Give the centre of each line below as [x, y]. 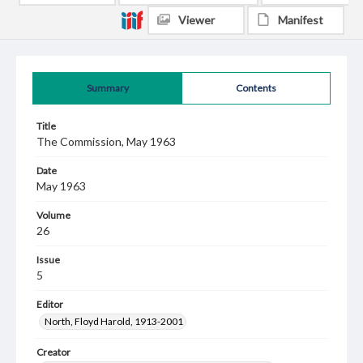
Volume [53, 215]
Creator [53, 352]
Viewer [196, 20]
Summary [107, 88]
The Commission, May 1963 [106, 141]
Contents [256, 88]
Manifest [301, 20]
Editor [50, 304]
